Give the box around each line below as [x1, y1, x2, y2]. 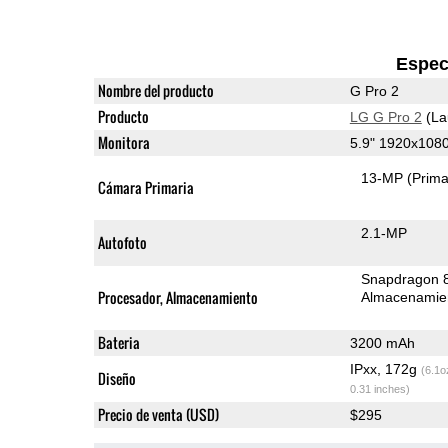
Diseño [97, 367, 136, 389]
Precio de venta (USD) [97, 403, 219, 425]
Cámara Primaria [97, 176, 194, 198]
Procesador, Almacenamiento [97, 286, 258, 308]
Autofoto [97, 231, 147, 253]
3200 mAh [349, 334, 415, 351]
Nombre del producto [97, 79, 214, 101]
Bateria [97, 331, 140, 353]
